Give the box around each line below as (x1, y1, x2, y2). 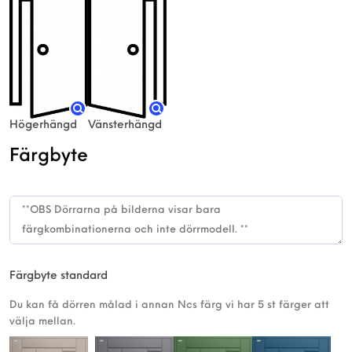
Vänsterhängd (88, 119, 162, 132)
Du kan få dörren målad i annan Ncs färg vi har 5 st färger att (9, 300, 329, 311)
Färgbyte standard (9, 270, 108, 283)
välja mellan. (9, 317, 75, 328)
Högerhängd (9, 119, 77, 132)
